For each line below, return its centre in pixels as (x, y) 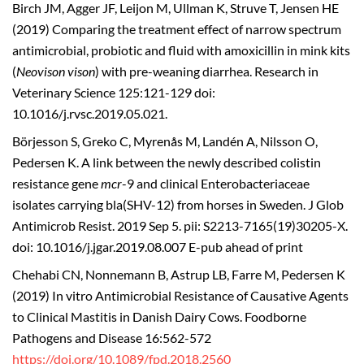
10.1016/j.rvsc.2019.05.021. (90, 114)
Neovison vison (56, 72)
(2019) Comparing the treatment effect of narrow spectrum (177, 30)
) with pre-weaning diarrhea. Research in (207, 72)
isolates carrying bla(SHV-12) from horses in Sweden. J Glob (178, 205)
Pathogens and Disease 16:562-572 (112, 338)
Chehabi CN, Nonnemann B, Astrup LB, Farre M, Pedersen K (179, 274)
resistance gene (56, 184)
